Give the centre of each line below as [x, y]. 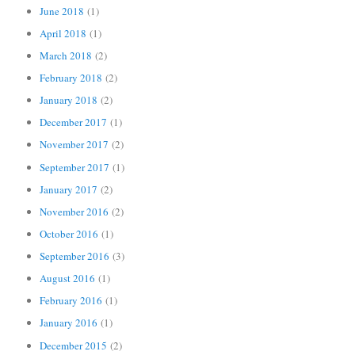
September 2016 [75, 256]
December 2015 [74, 345]
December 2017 [74, 122]
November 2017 [74, 145]
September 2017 [75, 167]
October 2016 [69, 233]
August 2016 [68, 279]
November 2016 [74, 211]
